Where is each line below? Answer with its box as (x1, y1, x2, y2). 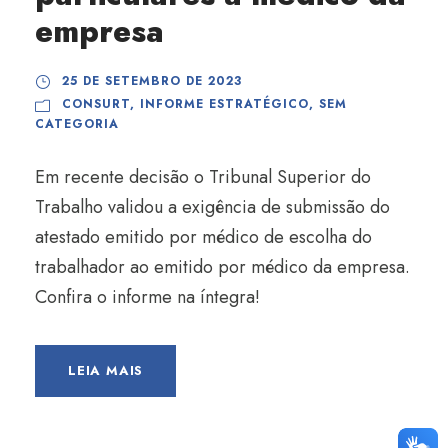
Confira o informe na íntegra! (35, 284, 270, 310)
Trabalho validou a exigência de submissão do (35, 194, 390, 220)
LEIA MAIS (68, 361, 144, 380)
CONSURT (62, 95, 130, 113)
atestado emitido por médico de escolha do (35, 224, 372, 250)
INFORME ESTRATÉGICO (140, 95, 309, 113)
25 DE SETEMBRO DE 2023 (62, 72, 242, 90)
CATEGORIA (35, 115, 119, 133)
